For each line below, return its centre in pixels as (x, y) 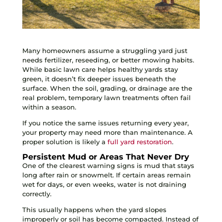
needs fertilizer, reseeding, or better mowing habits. (108, 60)
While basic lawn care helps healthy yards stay (100, 69)
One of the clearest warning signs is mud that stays (108, 165)
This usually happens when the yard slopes (94, 209)
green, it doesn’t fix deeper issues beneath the (99, 79)
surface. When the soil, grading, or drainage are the (107, 88)
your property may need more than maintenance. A (107, 132)
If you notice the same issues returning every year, (105, 123)
